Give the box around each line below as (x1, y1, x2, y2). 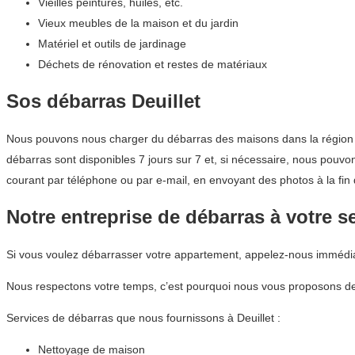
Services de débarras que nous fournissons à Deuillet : (6, 311, 281, 324)
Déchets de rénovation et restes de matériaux (38, 58, 267, 71)
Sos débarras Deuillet (6, 90, 200, 113)
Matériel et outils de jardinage (38, 37, 186, 51)
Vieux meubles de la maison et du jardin (38, 17, 239, 30)
